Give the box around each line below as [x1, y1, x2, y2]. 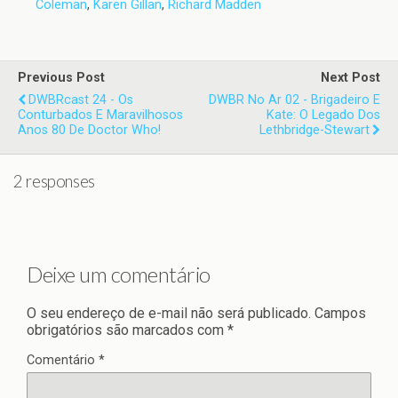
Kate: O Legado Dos [267, 107, 380, 123]
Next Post [321, 70, 380, 86]
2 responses [13, 171, 95, 192]
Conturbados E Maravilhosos [18, 107, 183, 123]
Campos [314, 304, 366, 322]
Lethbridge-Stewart [259, 123, 370, 139]
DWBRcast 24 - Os [28, 92, 133, 108]
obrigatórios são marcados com [27, 321, 227, 338]
